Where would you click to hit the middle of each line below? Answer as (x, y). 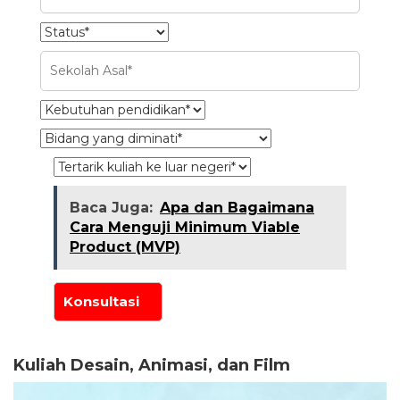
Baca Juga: (111, 207)
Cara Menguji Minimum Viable (185, 227)
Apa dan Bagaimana (237, 207)
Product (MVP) (125, 246)
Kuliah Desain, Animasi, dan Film (152, 365)
